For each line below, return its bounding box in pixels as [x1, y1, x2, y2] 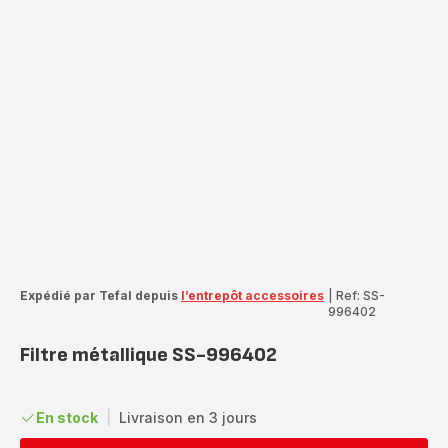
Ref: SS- [336, 287, 385, 303]
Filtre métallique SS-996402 [20, 342, 277, 367]
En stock [36, 408, 98, 426]
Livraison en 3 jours [119, 408, 257, 426]
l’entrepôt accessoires [181, 287, 324, 303]
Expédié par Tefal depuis [20, 287, 178, 303]
